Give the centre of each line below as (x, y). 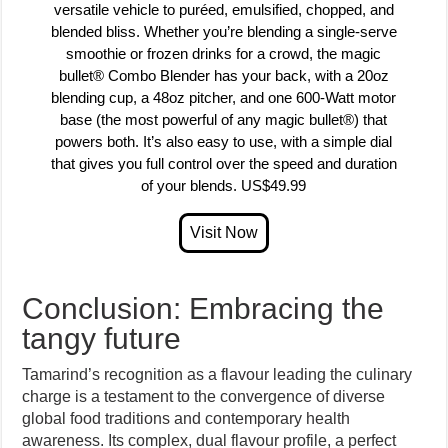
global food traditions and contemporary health (186, 418)
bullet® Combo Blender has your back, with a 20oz (223, 75)
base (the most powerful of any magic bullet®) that (224, 119)
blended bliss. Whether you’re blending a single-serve (223, 31)
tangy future (102, 338)
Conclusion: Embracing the (203, 308)
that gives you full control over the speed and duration (223, 163)
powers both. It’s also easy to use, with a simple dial (224, 141)
